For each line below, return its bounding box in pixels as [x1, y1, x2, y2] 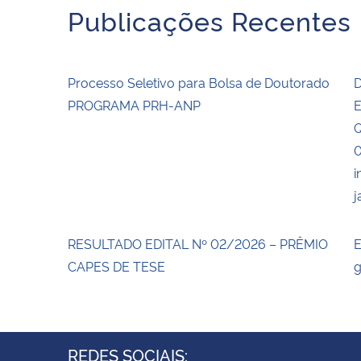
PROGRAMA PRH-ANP [68, 95, 201, 114]
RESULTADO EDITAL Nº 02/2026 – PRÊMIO [68, 234, 328, 252]
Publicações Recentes [68, 2, 351, 38]
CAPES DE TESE [68, 256, 165, 275]
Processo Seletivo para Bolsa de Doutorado [68, 73, 330, 91]
